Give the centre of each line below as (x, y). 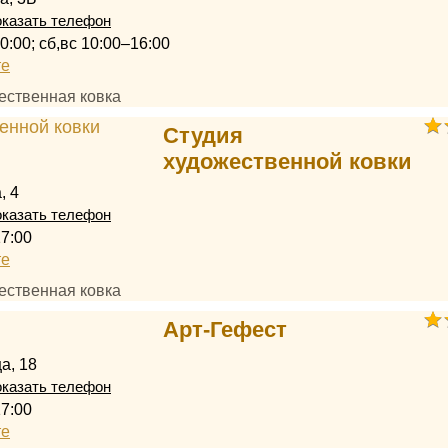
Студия (202, 135)
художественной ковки (287, 161)
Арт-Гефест (224, 329)
